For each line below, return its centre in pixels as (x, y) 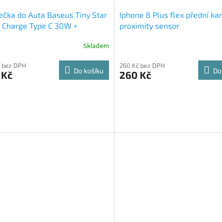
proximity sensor (149, 26)
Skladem (96, 46)
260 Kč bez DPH (142, 66)
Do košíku (88, 71)
